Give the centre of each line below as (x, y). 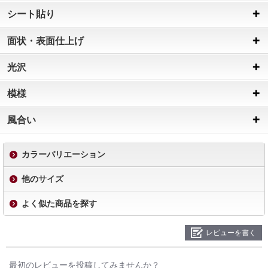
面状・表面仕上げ (45, 41)
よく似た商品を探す (59, 203)
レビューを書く (231, 232)
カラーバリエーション (63, 154)
